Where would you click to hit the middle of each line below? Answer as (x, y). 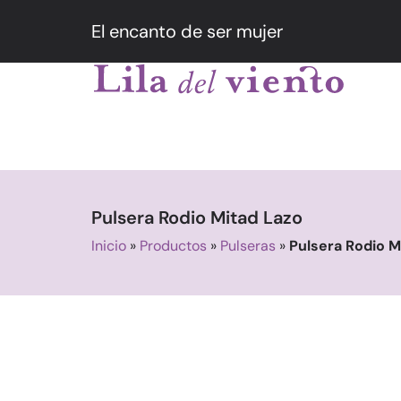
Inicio (109, 246)
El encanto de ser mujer (187, 31)
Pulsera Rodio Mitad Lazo (197, 218)
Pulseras (248, 246)
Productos (173, 246)
